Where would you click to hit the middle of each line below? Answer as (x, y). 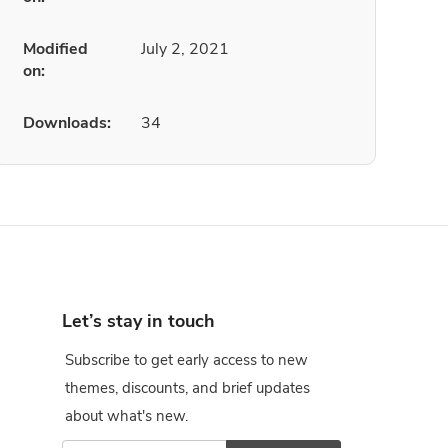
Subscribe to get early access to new (186, 360)
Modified (55, 49)
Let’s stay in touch (138, 321)
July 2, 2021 (185, 49)
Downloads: (67, 123)
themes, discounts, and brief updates (187, 388)
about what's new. (126, 416)
